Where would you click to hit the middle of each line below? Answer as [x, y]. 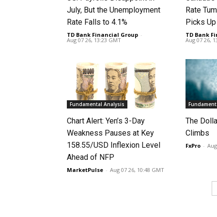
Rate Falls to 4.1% [98, 22]
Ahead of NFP [91, 157]
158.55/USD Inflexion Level [114, 145]
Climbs [198, 133]
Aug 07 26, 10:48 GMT [137, 170]
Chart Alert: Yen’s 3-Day [106, 121]
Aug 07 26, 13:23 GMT [94, 40]
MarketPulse [85, 170]
